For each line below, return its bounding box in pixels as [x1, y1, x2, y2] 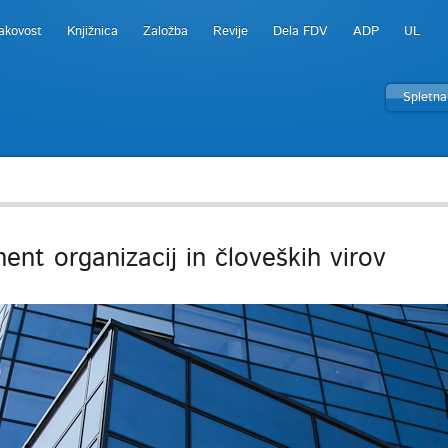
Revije [213, 25, 248, 38]
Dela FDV [273, 25, 328, 38]
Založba [143, 25, 188, 38]
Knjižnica [67, 25, 118, 38]
